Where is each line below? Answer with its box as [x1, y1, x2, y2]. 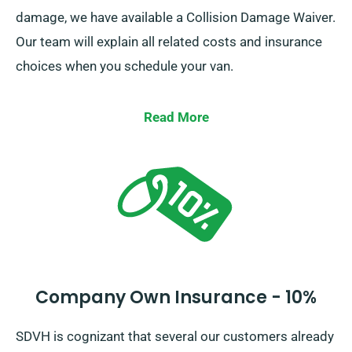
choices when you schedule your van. [16, 58, 233, 75]
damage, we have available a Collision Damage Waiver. [16, 9, 335, 26]
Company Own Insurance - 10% [35, 285, 317, 310]
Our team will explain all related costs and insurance [16, 34, 322, 50]
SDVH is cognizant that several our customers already [16, 328, 334, 345]
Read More [143, 109, 209, 126]
